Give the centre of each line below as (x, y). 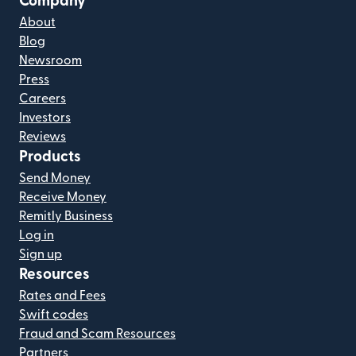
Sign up (41, 254)
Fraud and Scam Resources (97, 334)
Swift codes (54, 315)
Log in (37, 235)
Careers (43, 99)
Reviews (43, 137)
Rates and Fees (62, 296)
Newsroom (50, 60)
